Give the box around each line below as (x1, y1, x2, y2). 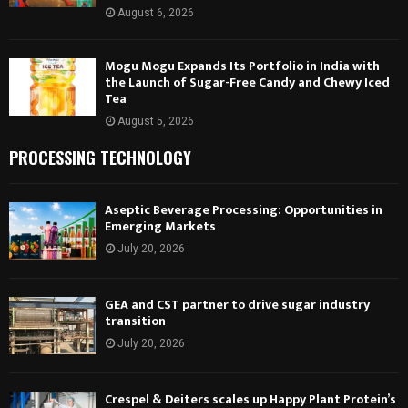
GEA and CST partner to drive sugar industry (105, 293, 370, 315)
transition (105, 310, 166, 331)
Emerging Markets (105, 215, 216, 237)
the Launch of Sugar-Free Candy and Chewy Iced (105, 71, 390, 93)
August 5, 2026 (117, 114, 194, 127)
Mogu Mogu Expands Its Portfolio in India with (105, 55, 380, 76)
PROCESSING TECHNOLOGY (9, 145, 191, 169)
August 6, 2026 (117, 5, 194, 19)
